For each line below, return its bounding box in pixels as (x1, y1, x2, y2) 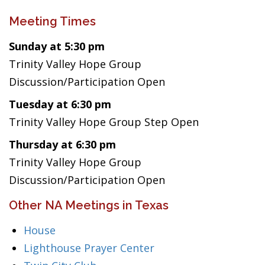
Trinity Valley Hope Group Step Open (9, 115, 199, 129)
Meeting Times (9, 14, 96, 28)
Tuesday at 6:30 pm (9, 97, 111, 111)
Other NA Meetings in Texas (9, 198, 169, 212)
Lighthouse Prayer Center (24, 241, 154, 255)
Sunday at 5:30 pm (9, 39, 105, 53)
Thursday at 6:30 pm (9, 137, 116, 151)
